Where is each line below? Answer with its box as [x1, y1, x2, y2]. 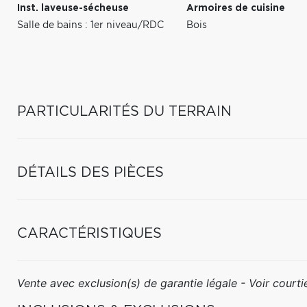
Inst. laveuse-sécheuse [17, 3, 129, 13]
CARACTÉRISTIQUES [17, 227, 162, 241]
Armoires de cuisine [186, 3, 286, 13]
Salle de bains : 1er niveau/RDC [17, 21, 164, 30]
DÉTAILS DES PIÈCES [17, 166, 164, 180]
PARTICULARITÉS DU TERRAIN [17, 105, 232, 119]
